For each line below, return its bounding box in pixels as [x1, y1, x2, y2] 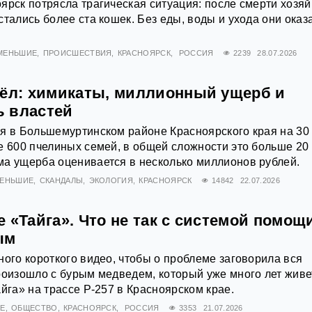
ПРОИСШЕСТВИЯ [42, 49, 112, 58]
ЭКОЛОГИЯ [88, 176, 134, 185]
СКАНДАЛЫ [39, 176, 84, 185]
